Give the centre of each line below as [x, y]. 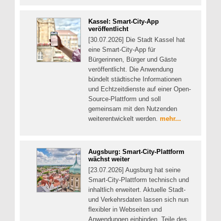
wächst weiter [109, 159]
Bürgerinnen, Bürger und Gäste [132, 60]
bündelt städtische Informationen [135, 79]
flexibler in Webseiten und [125, 209]
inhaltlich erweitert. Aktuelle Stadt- [137, 189]
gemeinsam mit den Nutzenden [133, 109]
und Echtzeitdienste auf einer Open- [140, 89]
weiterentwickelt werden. [124, 119]
